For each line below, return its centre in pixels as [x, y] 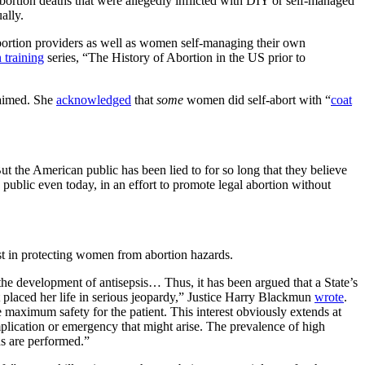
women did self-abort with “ [257, 99]
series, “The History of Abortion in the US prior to [175, 57]
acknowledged [94, 99]
